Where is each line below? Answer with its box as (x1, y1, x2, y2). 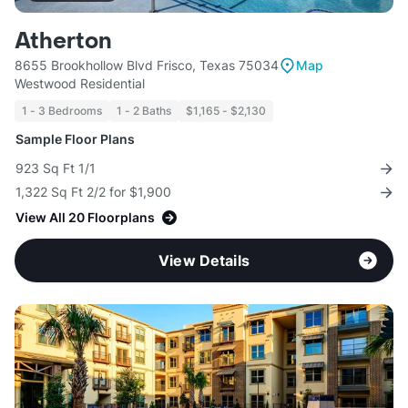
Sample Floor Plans (15, 131, 135, 148)
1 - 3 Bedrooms (22, 104, 102, 118)
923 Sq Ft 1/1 (15, 160, 96, 177)
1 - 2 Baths (117, 104, 171, 118)
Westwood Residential (15, 76, 145, 92)
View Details (158, 251, 250, 270)
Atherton (15, 27, 112, 56)
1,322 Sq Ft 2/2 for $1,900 (15, 184, 171, 200)
